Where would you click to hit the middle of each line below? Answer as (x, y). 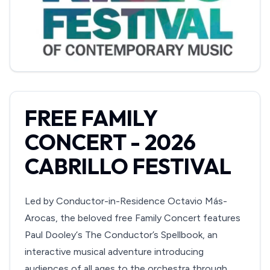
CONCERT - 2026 (110, 142)
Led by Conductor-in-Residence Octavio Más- (126, 201)
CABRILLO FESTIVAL (128, 166)
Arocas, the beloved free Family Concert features (133, 218)
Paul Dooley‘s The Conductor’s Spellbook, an (121, 235)
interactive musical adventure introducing (114, 252)
